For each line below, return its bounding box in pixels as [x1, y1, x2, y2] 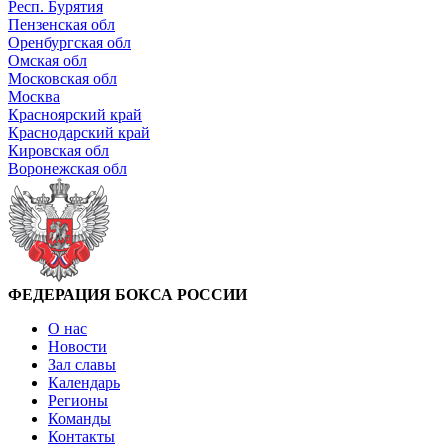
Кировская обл [8, 142, 109, 160]
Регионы [48, 392, 108, 410]
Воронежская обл [8, 160, 127, 178]
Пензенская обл [8, 16, 115, 34]
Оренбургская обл [8, 34, 131, 52]
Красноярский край [8, 106, 142, 124]
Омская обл [8, 52, 87, 70]
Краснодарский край [8, 124, 150, 142]
